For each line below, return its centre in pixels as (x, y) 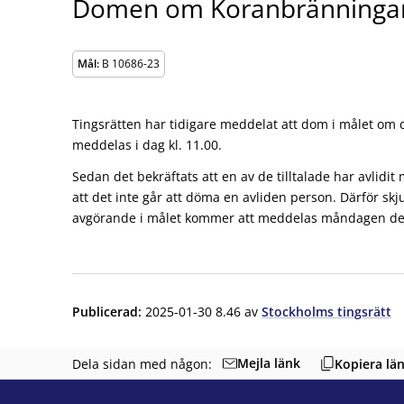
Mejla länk (269, 363)
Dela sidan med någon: (142, 363)
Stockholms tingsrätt (326, 311)
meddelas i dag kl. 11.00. (147, 144)
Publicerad (105, 311)
